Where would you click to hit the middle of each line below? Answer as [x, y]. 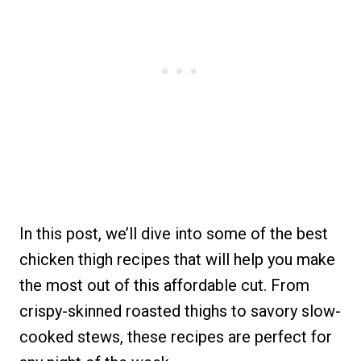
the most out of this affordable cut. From [164, 285]
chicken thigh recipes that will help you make [177, 259]
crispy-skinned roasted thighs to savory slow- [180, 311]
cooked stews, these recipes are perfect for [176, 337]
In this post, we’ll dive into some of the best [174, 234]
